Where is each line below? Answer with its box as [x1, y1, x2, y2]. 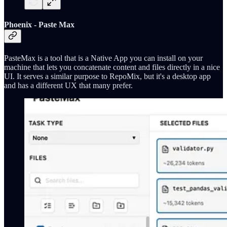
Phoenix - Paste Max [4, 20, 74, 29]
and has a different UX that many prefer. [4, 81, 133, 90]
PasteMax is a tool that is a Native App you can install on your [4, 54, 203, 63]
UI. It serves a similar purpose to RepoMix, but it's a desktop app [4, 72, 211, 81]
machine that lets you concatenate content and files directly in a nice [4, 63, 220, 72]
